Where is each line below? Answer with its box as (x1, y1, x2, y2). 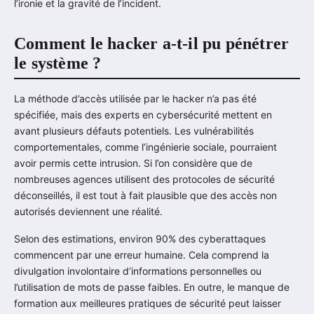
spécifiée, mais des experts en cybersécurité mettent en (14, 108, 272, 121)
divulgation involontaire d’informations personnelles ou (14, 264, 261, 277)
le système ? (14, 54, 102, 73)
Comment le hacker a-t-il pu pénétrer (14, 34, 289, 53)
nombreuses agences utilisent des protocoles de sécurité (14, 172, 275, 185)
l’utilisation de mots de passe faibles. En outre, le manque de (14, 280, 289, 293)
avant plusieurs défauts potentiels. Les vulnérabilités (14, 124, 254, 137)
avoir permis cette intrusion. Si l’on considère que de (14, 156, 252, 169)
